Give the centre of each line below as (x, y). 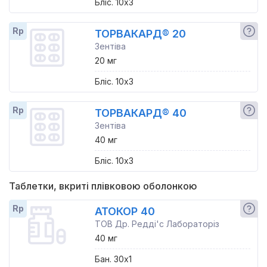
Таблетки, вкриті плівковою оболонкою (103, 186)
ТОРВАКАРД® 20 (140, 34)
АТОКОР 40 (125, 211)
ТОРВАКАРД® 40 (140, 113)
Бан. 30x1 (113, 259)
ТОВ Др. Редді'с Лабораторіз (157, 224)
